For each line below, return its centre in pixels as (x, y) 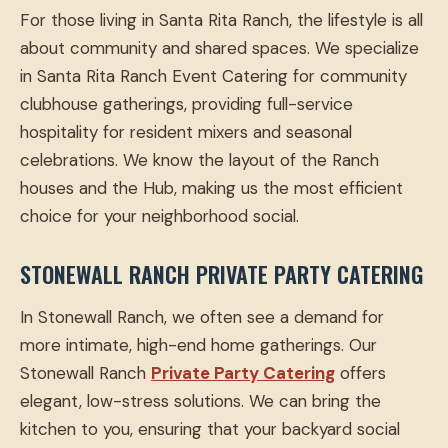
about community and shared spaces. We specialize (219, 48)
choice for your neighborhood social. (159, 216)
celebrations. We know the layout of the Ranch (199, 160)
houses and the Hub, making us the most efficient (211, 188)
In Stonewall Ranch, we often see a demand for (202, 317)
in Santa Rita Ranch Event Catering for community (213, 76)
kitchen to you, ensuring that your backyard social (210, 429)
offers (360, 373)
